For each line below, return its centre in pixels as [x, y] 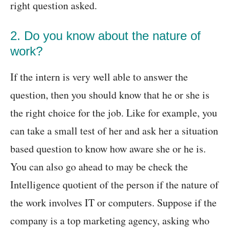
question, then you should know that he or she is [110, 95]
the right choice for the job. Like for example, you [114, 113]
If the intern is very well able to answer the [99, 77]
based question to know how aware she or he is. [108, 149]
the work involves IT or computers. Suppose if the [113, 203]
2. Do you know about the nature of [106, 36]
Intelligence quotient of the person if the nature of [114, 185]
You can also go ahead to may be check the [99, 167]
